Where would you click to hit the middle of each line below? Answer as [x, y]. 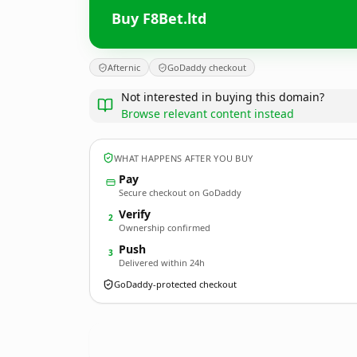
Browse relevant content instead [208, 114]
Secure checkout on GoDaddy [180, 192]
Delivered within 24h [162, 263]
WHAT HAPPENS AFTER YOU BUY [184, 158]
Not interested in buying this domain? [223, 97]
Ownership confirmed [165, 228]
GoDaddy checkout [207, 67]
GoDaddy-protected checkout [175, 284]
